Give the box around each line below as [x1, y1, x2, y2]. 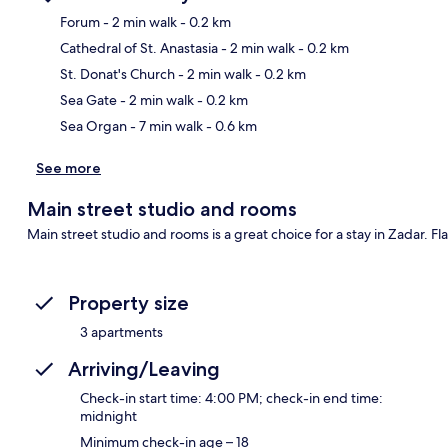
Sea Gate [60, 90, 117, 109]
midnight [80, 406, 137, 425]
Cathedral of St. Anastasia [60, 38, 218, 57]
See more [36, 158, 101, 177]
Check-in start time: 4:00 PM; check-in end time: [80, 388, 383, 407]
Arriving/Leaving [68, 356, 220, 381]
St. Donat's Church [60, 64, 175, 83]
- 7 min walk [127, 116, 203, 135]
